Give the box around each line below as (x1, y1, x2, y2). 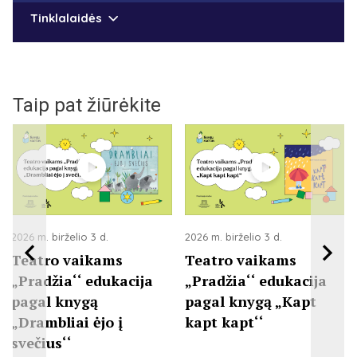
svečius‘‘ (11, 332, 72, 352)
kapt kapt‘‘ (185, 312, 264, 331)
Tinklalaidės (30, 10, 102, 26)
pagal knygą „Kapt (185, 291, 316, 311)
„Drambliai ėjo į (11, 312, 123, 331)
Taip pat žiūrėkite (13, 94, 161, 117)
